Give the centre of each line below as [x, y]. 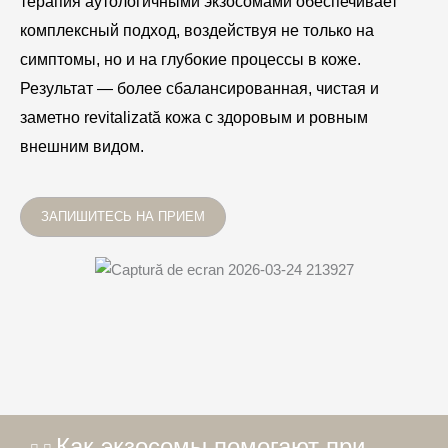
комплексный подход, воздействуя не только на [197, 31]
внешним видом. [82, 147]
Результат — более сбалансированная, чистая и [199, 89]
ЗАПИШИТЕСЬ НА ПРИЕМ [123, 216]
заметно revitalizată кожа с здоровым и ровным [194, 118]
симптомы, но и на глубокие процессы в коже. [190, 60]
